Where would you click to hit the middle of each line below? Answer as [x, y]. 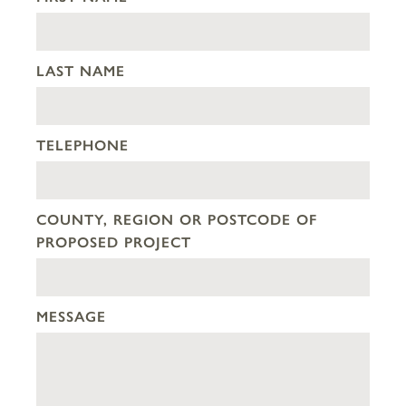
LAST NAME [81, 71]
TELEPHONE [82, 145]
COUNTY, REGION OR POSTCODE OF [177, 219]
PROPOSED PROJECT [114, 242]
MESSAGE [71, 316]
